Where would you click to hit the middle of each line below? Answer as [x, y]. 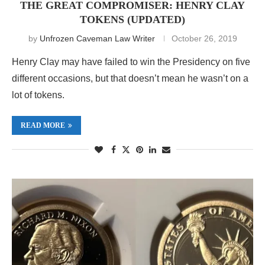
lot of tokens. [38, 95]
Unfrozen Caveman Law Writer [97, 38]
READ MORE [43, 125]
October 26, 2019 [204, 38]
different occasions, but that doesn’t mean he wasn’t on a [130, 78]
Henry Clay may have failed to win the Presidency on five [131, 62]
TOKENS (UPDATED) [132, 19]
